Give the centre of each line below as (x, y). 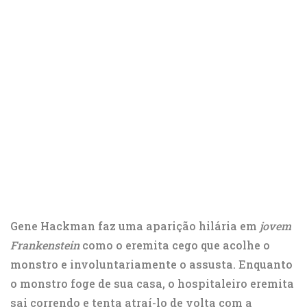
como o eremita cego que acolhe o (175, 245)
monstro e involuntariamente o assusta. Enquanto (151, 265)
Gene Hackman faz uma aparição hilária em (135, 226)
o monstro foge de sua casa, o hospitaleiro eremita (152, 284)
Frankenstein (45, 245)
